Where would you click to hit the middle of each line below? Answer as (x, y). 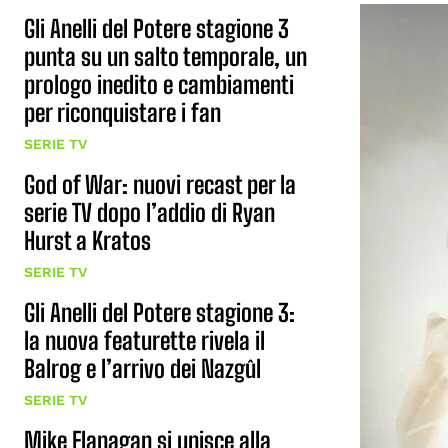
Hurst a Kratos (87, 240)
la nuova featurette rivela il (144, 340)
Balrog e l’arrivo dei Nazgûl (142, 368)
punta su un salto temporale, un (165, 56)
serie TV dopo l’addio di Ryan (149, 212)
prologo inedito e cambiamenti (159, 84)
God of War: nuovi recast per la (160, 184)
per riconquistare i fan (122, 112)
